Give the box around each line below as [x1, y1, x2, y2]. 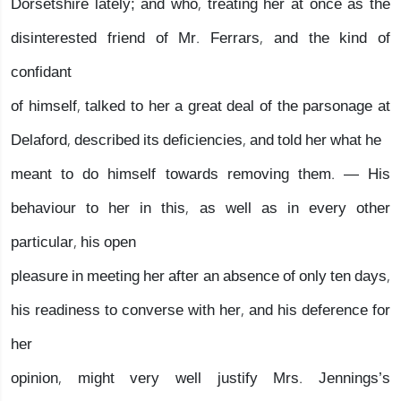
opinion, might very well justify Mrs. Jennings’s [11, 362, 390, 395]
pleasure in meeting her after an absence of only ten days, [11, 260, 390, 293]
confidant [11, 55, 72, 89]
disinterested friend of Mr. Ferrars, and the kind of [11, 21, 390, 55]
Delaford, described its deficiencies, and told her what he [11, 124, 381, 157]
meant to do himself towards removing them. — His [11, 158, 390, 191]
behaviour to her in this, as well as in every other [11, 192, 390, 225]
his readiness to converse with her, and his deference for [11, 294, 390, 327]
